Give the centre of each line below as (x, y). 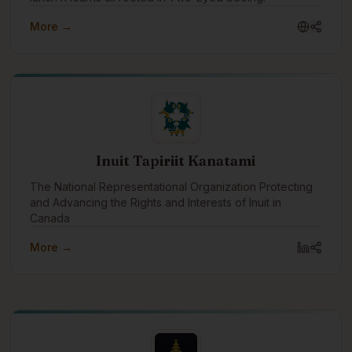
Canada (50, 218)
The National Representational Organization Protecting (172, 187)
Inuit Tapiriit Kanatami (176, 161)
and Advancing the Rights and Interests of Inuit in (156, 202)
